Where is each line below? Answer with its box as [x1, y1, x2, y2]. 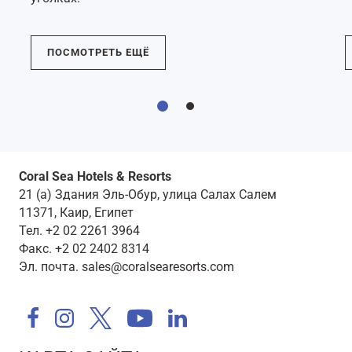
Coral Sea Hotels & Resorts [19, 168, 171, 184]
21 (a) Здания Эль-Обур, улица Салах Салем [19, 186, 277, 202]
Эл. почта [19, 258, 75, 274]
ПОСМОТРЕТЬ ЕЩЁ [47, 46, 149, 59]
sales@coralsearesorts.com [82, 258, 234, 274]
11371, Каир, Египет [19, 204, 134, 220]
